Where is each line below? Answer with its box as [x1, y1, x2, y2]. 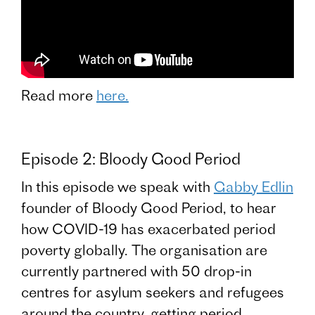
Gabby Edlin [214, 178, 293, 196]
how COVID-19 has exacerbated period [21, 220, 276, 238]
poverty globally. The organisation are [21, 241, 267, 259]
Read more [21, 86, 96, 105]
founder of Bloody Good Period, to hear [21, 199, 276, 217]
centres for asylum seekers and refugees [21, 283, 284, 302]
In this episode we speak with [21, 178, 214, 196]
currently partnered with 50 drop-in [21, 262, 252, 281]
